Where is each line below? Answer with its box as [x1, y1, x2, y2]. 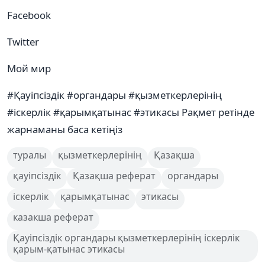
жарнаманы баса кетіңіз [7, 122, 122, 136]
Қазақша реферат [73, 169, 156, 182]
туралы [13, 148, 46, 161]
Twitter [7, 34, 39, 49]
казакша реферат [13, 210, 93, 224]
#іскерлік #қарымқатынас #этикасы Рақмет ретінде [7, 105, 254, 119]
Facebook [7, 8, 51, 22]
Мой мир [7, 61, 51, 75]
